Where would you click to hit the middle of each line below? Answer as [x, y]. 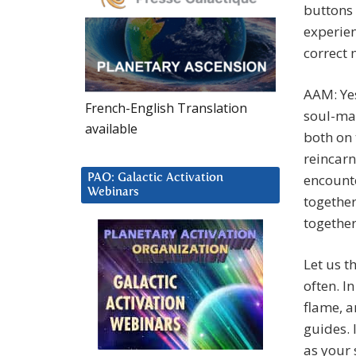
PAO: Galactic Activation [155, 177]
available [111, 128]
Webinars [113, 192]
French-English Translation [166, 108]
